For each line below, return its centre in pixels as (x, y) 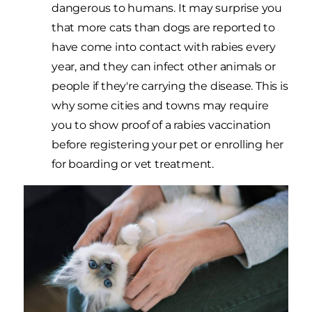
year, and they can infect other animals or (164, 67)
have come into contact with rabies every (164, 47)
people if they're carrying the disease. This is (170, 86)
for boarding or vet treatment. (133, 164)
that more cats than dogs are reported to (163, 28)
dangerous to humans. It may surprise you (167, 8)
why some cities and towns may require (160, 106)
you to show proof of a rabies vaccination (161, 125)
